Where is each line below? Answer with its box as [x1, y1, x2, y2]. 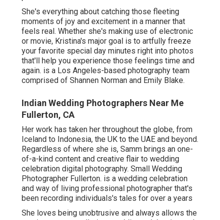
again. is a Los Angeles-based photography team [22, 65, 190, 75]
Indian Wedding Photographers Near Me [22, 97, 184, 108]
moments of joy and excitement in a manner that [22, 16, 185, 26]
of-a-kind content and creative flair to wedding [22, 154, 179, 164]
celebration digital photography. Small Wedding [22, 164, 182, 173]
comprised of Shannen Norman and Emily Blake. [22, 75, 185, 85]
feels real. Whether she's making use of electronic [22, 26, 193, 36]
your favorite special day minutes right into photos [22, 46, 193, 55]
